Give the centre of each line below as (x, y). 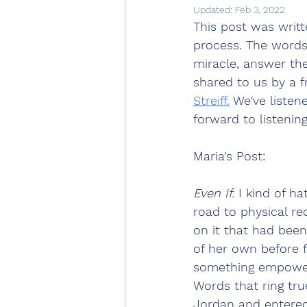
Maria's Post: (229, 156)
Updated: (214, 10)
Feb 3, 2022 (260, 10)
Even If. (214, 193)
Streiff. (211, 100)
